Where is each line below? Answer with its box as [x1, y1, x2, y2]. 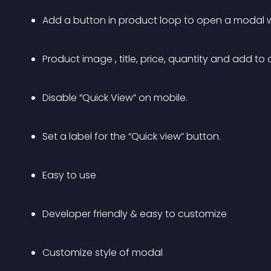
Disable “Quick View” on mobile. [42, 91, 188, 105]
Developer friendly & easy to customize [42, 207, 227, 221]
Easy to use [42, 168, 96, 182]
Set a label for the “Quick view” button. [42, 129, 221, 143]
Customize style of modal [42, 246, 163, 260]
